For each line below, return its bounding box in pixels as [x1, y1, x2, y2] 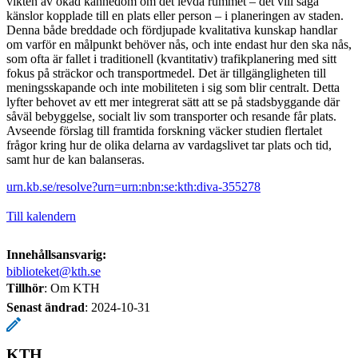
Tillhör [6, 280, 44, 295]
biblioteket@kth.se [6, 264, 101, 278]
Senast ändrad [6, 300, 85, 314]
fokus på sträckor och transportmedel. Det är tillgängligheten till [6, 66, 326, 80]
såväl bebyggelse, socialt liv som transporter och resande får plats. [6, 109, 336, 123]
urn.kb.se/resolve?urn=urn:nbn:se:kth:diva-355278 [6, 179, 261, 193]
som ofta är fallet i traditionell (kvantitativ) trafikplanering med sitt [6, 51, 336, 66]
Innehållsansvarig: [6, 247, 106, 261]
